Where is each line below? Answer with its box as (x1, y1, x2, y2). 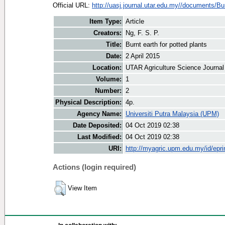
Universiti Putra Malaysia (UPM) (126, 110, 219, 118)
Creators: (93, 29, 122, 37)
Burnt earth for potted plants (126, 41, 207, 49)
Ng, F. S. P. (126, 29, 159, 37)
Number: (95, 87, 122, 95)
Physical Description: (55, 98, 122, 106)
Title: (106, 41, 122, 49)
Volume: (96, 75, 122, 83)
